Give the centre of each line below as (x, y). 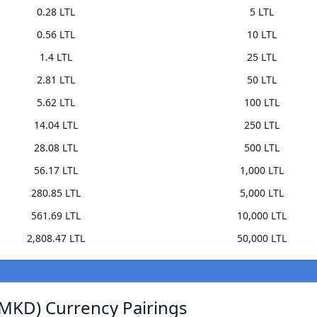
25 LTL (261, 57)
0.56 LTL (56, 35)
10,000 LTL (261, 216)
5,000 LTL (261, 193)
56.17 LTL (56, 171)
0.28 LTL (56, 12)
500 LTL (261, 148)
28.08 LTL (56, 148)
